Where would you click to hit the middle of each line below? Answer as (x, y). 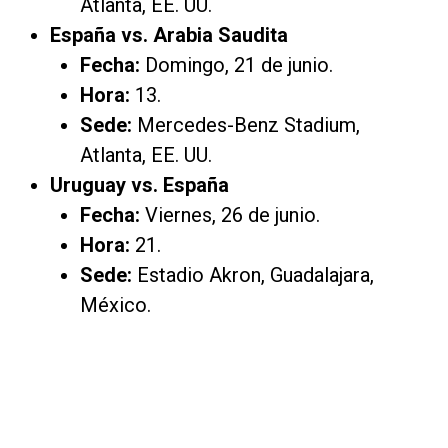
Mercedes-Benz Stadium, (246, 124)
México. (115, 304)
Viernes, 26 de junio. (230, 214)
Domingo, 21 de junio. (236, 64)
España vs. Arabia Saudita (169, 34)
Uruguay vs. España (139, 184)
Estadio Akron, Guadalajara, (253, 274)
